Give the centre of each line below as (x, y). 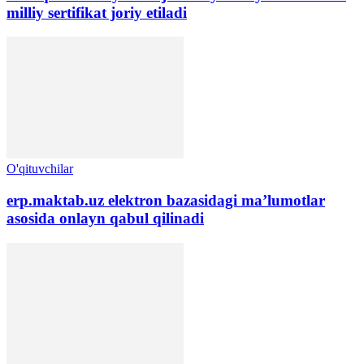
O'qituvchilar (40, 169)
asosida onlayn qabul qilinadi (105, 219)
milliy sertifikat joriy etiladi (97, 12)
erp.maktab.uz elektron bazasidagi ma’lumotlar (166, 201)
